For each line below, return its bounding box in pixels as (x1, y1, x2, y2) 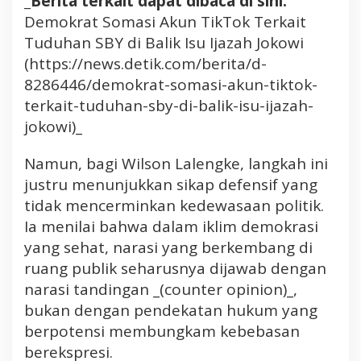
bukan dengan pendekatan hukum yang (24, 299, 317, 321)
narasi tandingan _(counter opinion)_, (24, 278, 297, 300)
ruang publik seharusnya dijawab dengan (24, 257, 326, 279)
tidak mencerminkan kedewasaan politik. (24, 194, 324, 216)
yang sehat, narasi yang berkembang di (24, 236, 313, 258)
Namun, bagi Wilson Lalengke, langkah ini (24, 152, 328, 174)
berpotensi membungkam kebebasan (24, 320, 300, 342)
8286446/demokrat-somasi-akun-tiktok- (24, 73, 317, 95)
